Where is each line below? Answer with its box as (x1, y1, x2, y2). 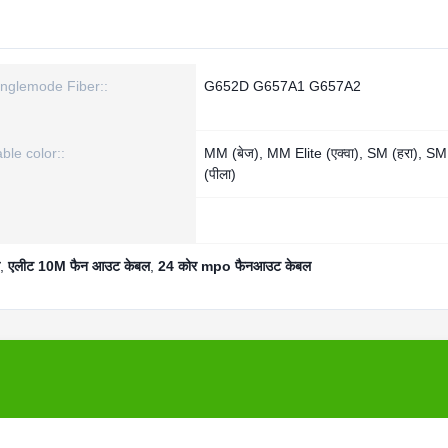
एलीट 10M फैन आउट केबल (8, 258, 150, 274)
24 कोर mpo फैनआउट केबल (158, 258, 311, 274)
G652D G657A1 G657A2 (204, 78, 361, 94)
